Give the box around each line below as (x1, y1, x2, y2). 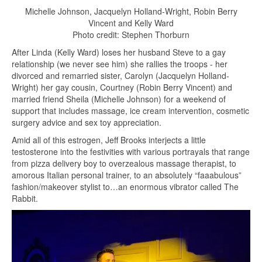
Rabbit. (12, 192, 38, 204)
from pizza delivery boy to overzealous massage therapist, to (12, 157, 236, 169)
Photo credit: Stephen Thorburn (73, 28, 189, 40)
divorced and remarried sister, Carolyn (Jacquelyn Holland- (12, 69, 229, 81)
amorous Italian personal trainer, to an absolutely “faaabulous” (12, 168, 242, 181)
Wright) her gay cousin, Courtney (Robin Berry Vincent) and (12, 81, 232, 93)
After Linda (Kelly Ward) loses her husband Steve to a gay (12, 46, 226, 58)
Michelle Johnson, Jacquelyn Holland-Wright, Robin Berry (25, 5, 237, 17)
